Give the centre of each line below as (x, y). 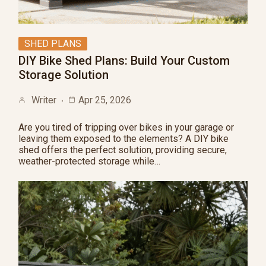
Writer (44, 100)
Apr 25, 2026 (105, 100)
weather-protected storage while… (89, 161)
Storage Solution (64, 75)
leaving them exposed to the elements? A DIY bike (123, 139)
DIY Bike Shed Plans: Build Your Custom (124, 61)
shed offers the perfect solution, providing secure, (123, 150)
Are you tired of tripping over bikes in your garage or (126, 127)
